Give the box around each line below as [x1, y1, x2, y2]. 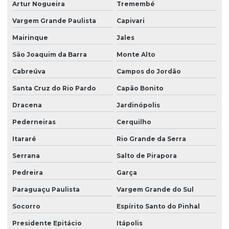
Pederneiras [12, 118, 56, 126]
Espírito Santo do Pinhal [116, 202, 200, 210]
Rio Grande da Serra [116, 134, 186, 143]
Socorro [12, 202, 40, 210]
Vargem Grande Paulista [12, 16, 96, 25]
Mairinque [12, 33, 48, 41]
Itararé [12, 134, 36, 143]
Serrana [12, 151, 40, 159]
